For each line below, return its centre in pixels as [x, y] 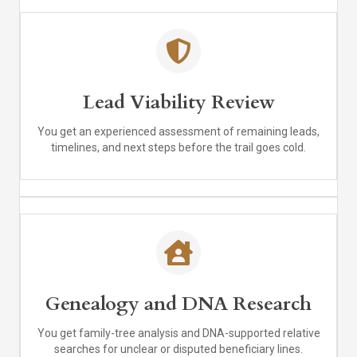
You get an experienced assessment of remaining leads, [178, 132]
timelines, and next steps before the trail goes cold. [178, 148]
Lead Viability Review [178, 103]
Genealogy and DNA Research [178, 304]
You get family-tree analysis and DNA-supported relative [178, 333]
